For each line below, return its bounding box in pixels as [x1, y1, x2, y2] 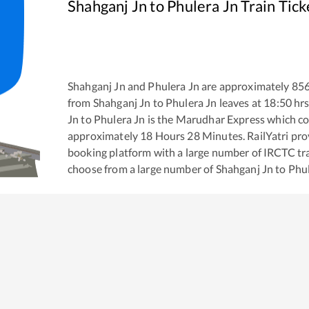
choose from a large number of [68, 161, 216, 175]
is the [145, 112, 174, 126]
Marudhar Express [175, 112, 266, 126]
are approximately [199, 79, 290, 92]
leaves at [217, 95, 262, 109]
